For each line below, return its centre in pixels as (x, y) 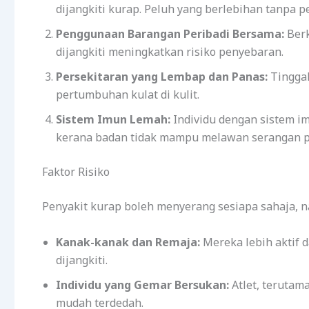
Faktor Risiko (76, 171)
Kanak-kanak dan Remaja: (128, 242)
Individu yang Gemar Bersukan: (142, 285)
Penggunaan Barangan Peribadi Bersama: (170, 33)
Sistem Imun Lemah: (113, 119)
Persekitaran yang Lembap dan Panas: (162, 76)
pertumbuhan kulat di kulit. (128, 94)
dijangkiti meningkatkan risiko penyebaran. (170, 51)
